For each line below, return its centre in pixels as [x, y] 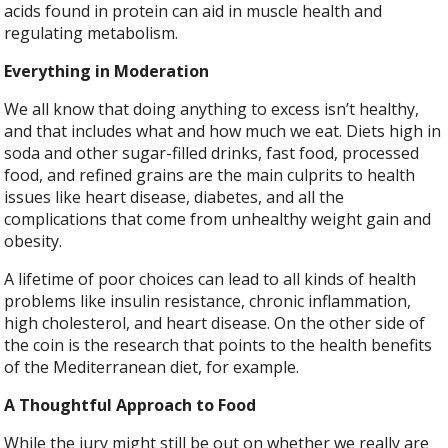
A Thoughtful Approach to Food [130, 405]
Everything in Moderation [107, 71]
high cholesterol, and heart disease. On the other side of [215, 323]
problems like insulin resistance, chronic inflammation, [208, 301]
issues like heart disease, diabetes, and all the [174, 197]
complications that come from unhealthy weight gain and [218, 219]
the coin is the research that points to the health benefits [218, 345]
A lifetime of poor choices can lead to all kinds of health [210, 279]
